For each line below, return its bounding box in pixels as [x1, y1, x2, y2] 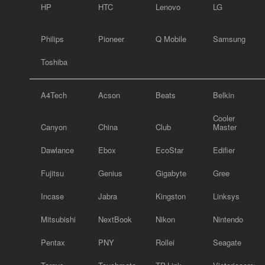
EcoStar [156, 144, 183, 156]
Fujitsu [41, 167, 64, 179]
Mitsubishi [41, 214, 76, 225]
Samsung [213, 33, 245, 44]
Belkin [213, 89, 234, 101]
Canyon [41, 121, 67, 132]
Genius [98, 167, 122, 179]
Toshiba [41, 56, 67, 67]
